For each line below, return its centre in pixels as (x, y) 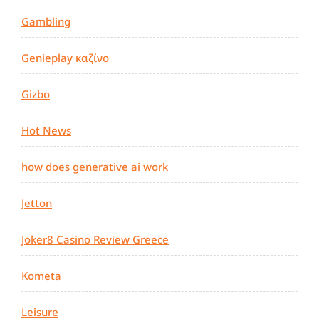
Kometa (41, 276)
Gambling (46, 22)
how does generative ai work (95, 167)
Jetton (37, 203)
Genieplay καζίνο (65, 58)
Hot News (46, 131)
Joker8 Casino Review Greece (95, 240)
